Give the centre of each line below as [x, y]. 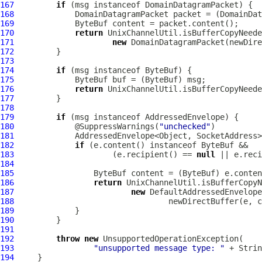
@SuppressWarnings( [87, 126]
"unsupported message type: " [159, 248]
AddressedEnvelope [185, 117]
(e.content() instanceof [143, 145]
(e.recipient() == [105, 154]
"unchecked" [185, 126]
